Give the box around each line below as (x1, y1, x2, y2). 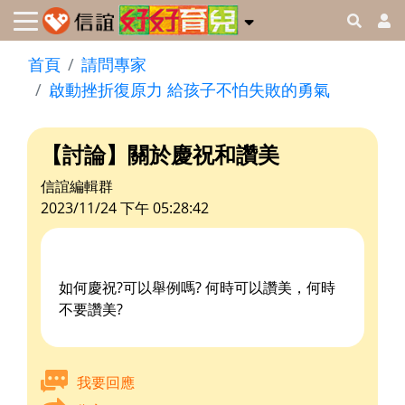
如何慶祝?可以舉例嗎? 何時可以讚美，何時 (59, 278, 335, 298)
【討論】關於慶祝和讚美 (41, 139, 279, 170)
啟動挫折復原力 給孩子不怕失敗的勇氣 (49, 79, 330, 101)
